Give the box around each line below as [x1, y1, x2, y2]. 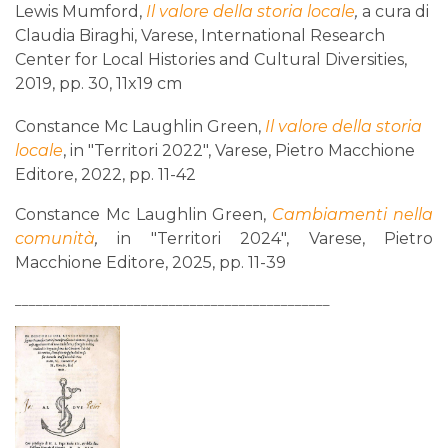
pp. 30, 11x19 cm [59, 74, 182, 94]
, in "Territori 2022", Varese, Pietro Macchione [63, 141, 415, 161]
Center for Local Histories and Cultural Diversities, [15, 50, 407, 70]
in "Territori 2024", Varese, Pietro [98, 229, 433, 249]
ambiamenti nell [284, 205, 423, 225]
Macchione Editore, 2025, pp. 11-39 [15, 253, 286, 273]
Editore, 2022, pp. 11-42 [15, 165, 196, 185]
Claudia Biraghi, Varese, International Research [15, 26, 385, 46]
